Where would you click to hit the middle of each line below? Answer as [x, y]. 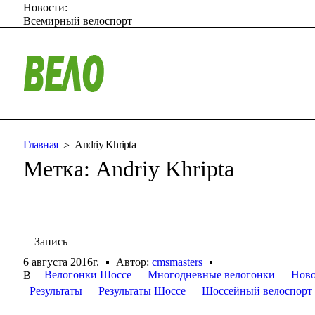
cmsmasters [178, 262]
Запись [51, 241]
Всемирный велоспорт [78, 20]
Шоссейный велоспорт [257, 291]
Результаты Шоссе [142, 291]
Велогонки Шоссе [88, 275]
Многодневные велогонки [212, 275]
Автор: [134, 262]
